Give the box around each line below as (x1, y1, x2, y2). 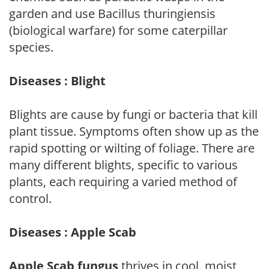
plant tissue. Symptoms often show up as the (9, 122, 259, 139)
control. (9, 190, 52, 207)
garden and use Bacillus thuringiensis (9, 5, 216, 22)
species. (9, 38, 53, 55)
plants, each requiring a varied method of (9, 173, 237, 190)
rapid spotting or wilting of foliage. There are (9, 139, 255, 156)
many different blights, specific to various (9, 156, 238, 173)
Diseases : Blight (9, 72, 106, 89)
